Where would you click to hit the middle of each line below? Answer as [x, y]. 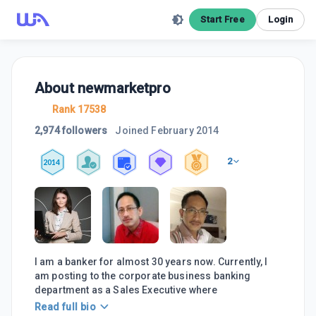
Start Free [223, 19]
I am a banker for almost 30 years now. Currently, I [151, 262]
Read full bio [66, 307]
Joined [132, 130]
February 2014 [185, 130]
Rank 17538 [79, 109]
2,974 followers [71, 130]
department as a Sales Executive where [126, 290]
